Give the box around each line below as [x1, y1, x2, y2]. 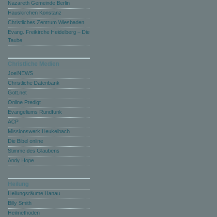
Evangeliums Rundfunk [8, 109, 62, 115]
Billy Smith [8, 200, 31, 206]
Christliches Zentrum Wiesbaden [8, 19, 84, 25]
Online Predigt [8, 99, 41, 105]
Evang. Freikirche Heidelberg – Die [8, 29, 90, 35]
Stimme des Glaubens [8, 148, 60, 154]
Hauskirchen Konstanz [8, 10, 62, 15]
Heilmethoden [8, 210, 40, 216]
